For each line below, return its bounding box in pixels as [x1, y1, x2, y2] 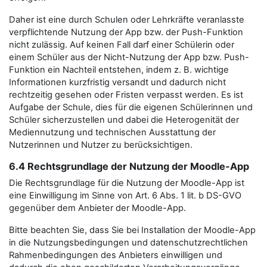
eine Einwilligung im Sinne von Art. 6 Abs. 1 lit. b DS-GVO [9, 190, 241, 201]
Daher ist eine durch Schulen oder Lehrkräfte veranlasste [9, 14, 244, 25]
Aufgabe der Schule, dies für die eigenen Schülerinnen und [9, 102, 253, 113]
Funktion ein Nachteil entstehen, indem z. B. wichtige [9, 64, 229, 75]
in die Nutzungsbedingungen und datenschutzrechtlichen [9, 237, 248, 248]
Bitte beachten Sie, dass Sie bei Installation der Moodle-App [9, 225, 256, 235]
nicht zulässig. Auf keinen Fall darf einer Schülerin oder [9, 39, 234, 50]
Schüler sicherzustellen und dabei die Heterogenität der [9, 114, 239, 125]
